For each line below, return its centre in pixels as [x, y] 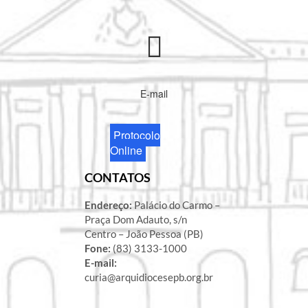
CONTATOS [117, 178]
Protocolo [137, 135]
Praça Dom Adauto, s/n [135, 220]
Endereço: [108, 205]
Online [126, 151]
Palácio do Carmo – [176, 205]
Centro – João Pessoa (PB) [144, 234]
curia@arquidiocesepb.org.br [148, 277]
